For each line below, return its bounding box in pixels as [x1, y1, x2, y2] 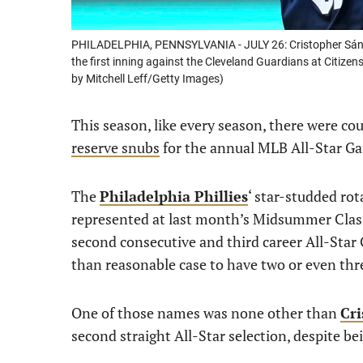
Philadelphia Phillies [100, 186, 248, 206]
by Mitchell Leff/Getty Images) [71, 72, 224, 85]
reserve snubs [71, 138, 160, 157]
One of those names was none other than [71, 303, 340, 322]
